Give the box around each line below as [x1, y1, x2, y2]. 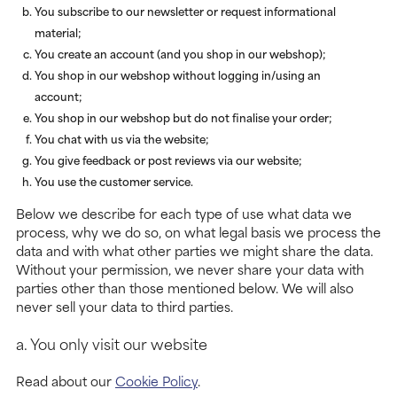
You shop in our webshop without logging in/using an [35, 66, 321, 84]
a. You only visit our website [16, 331, 207, 355]
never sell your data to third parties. [16, 296, 233, 317]
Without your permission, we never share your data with [16, 259, 364, 280]
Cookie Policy [115, 370, 198, 392]
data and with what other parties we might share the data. [16, 240, 373, 261]
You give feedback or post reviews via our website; [35, 151, 302, 169]
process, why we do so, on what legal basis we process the [16, 222, 381, 243]
